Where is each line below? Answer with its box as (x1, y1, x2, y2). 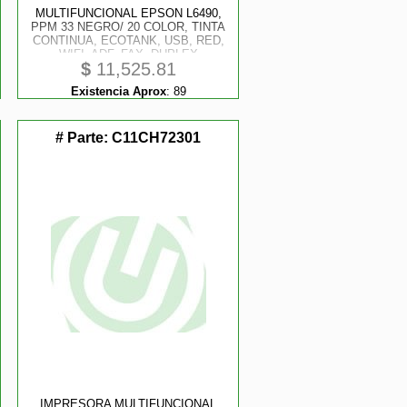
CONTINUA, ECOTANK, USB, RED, (32, 34, 224, 47)
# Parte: (55, 130, 113, 145)
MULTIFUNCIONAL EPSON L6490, (35, 6, 222, 20)
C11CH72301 (112, 130, 202, 145)
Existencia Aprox (70, 84, 166, 98)
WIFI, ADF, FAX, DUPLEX (58, 47, 198, 61)
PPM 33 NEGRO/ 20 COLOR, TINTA (31, 20, 226, 34)
